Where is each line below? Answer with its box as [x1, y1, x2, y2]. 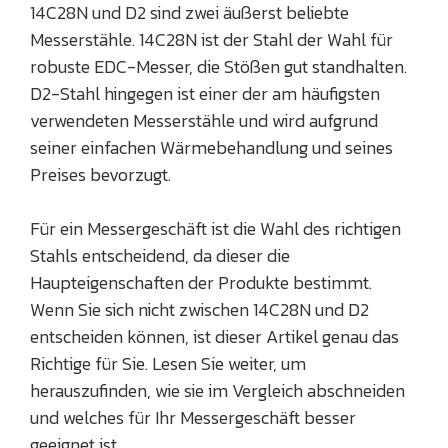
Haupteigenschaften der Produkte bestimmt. [30, 268, 372, 296]
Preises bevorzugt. [30, 160, 171, 188]
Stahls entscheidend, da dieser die [30, 241, 290, 269]
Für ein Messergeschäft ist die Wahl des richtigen [30, 214, 401, 242]
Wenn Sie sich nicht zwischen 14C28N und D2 [30, 295, 369, 323]
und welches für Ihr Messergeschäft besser [30, 403, 356, 431]
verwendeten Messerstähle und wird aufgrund [30, 106, 378, 134]
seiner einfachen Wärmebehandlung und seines [30, 133, 393, 161]
